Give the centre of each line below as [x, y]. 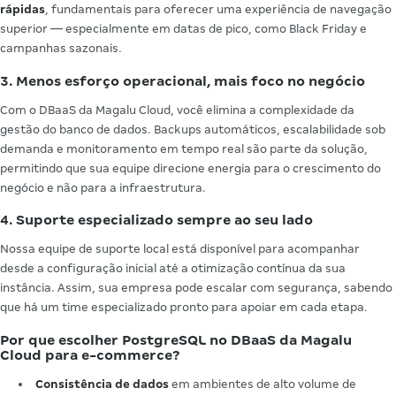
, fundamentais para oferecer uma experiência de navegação [218, 9]
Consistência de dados [102, 385]
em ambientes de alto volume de [263, 385]
